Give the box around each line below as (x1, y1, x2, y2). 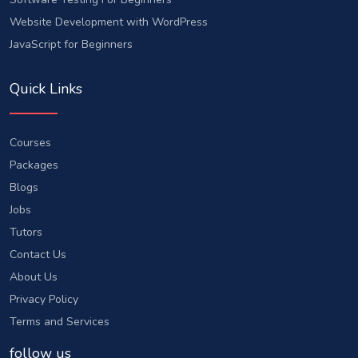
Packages (10, 157, 58, 173)
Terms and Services (10, 313, 109, 329)
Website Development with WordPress (10, 14, 208, 30)
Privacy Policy (10, 291, 78, 307)
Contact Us (10, 246, 66, 262)
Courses (10, 134, 51, 150)
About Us (10, 268, 58, 284)
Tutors (10, 224, 42, 240)
